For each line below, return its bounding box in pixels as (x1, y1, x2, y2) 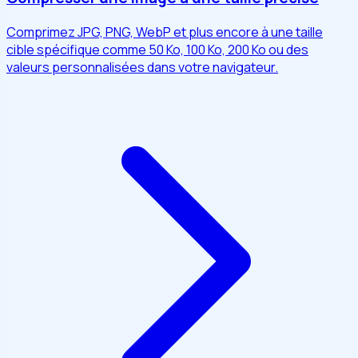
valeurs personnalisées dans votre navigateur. (6, 58, 278, 77)
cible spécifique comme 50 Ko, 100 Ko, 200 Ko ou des (6, 41, 308, 59)
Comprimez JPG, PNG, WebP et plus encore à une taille (6, 23, 323, 42)
